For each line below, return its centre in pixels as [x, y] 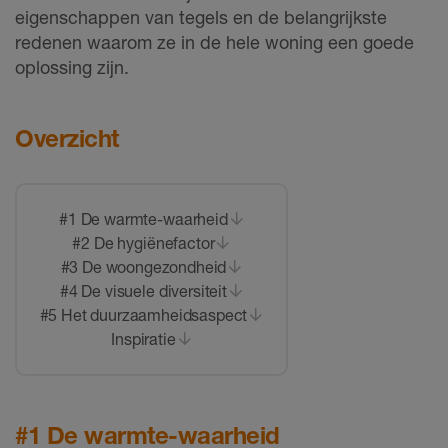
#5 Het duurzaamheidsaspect [143, 315]
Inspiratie [143, 339]
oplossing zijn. [72, 66]
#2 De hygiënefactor [143, 243]
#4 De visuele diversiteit [143, 291]
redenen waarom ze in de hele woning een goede [214, 41]
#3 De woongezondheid [143, 267]
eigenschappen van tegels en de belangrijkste [201, 16]
